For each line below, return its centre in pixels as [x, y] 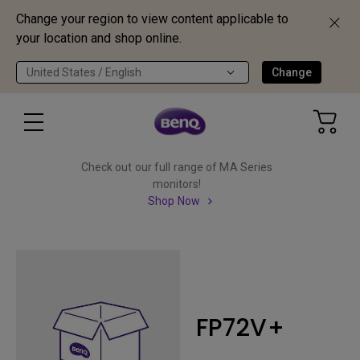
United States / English [84, 72]
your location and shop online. [99, 38]
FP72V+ [240, 327]
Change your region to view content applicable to [152, 19]
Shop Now [174, 201]
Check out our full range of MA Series [177, 167]
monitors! [177, 184]
